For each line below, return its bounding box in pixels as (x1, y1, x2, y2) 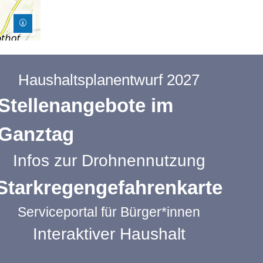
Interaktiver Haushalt (32, 225, 186, 244)
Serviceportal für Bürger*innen (18, 204, 201, 220)
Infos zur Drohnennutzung (12, 151, 205, 170)
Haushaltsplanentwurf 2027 (18, 72, 200, 89)
